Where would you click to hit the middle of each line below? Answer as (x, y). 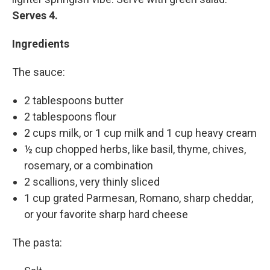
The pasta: (37, 242)
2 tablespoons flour (70, 116)
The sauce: (39, 72)
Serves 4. (35, 15)
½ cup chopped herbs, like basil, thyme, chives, (135, 149)
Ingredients (41, 43)
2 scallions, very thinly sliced (92, 181)
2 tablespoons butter (74, 100)
